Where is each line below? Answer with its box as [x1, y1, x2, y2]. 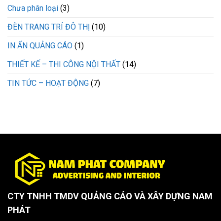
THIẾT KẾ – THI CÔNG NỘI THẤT [7, 59, 120, 69]
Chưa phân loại [7, 3, 58, 13]
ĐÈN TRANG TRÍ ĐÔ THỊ [7, 22, 90, 32]
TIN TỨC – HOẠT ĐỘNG [7, 78, 89, 88]
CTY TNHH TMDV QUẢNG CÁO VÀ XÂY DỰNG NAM [7, 190, 213, 201]
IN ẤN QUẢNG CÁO [7, 40, 73, 50]
